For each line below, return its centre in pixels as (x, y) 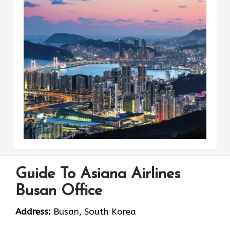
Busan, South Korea (93, 211)
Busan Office (59, 191)
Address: (33, 211)
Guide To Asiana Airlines (98, 174)
